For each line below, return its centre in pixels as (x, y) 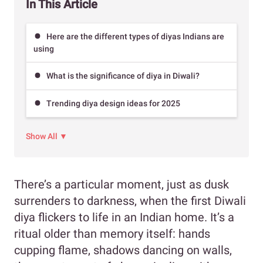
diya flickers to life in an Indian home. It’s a (124, 217)
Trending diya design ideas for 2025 (113, 104)
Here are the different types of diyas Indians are (135, 36)
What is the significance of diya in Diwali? (123, 75)
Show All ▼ (47, 136)
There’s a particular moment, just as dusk (122, 184)
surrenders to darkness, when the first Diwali (130, 200)
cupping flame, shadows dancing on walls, (123, 250)
